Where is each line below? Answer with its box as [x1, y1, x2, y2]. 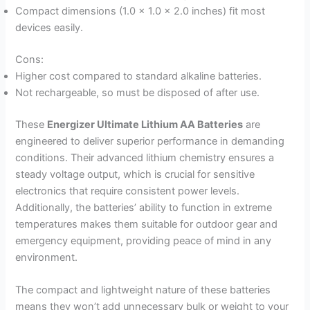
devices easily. [15, 21, 84, 35]
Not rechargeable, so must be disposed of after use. [15, 86, 260, 99]
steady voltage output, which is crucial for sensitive [15, 167, 255, 181]
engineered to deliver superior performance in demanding [15, 134, 285, 147]
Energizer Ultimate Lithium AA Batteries [47, 118, 244, 131]
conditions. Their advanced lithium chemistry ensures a [15, 151, 275, 164]
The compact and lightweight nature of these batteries [15, 284, 271, 297]
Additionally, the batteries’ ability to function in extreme [15, 201, 273, 214]
